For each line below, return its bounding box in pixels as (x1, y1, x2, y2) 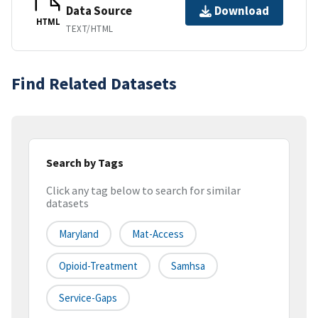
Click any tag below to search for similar (46, 183, 241, 198)
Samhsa (171, 259, 205, 273)
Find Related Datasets (11, 72, 177, 94)
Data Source (66, 2, 132, 18)
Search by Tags (46, 155, 124, 170)
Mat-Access (132, 227, 184, 241)
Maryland (59, 227, 99, 241)
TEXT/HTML (66, 22, 114, 35)
